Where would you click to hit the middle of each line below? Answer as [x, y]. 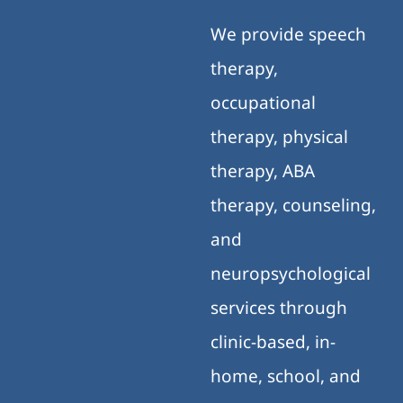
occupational [263, 103]
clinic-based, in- [273, 342]
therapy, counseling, [293, 206]
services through [278, 308]
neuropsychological [290, 274]
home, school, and [285, 376]
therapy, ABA [262, 171]
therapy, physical [279, 137]
